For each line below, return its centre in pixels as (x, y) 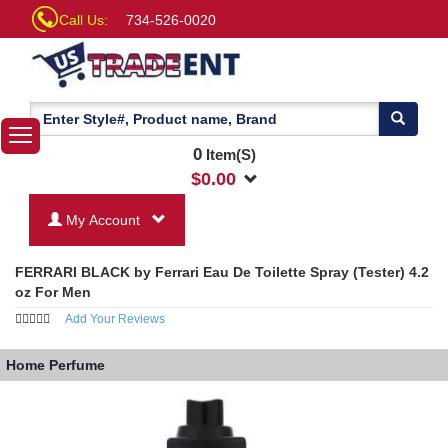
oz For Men (53, 291)
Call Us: (83, 20)
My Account (105, 219)
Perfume (77, 365)
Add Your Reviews (115, 318)
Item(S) (228, 154)
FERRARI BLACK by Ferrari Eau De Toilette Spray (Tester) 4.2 (222, 271)
